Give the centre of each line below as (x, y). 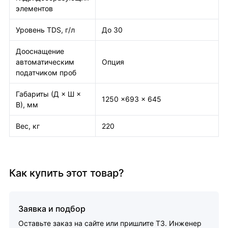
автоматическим (45, 62)
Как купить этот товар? (67, 173)
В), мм (27, 105)
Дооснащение (40, 51)
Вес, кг (28, 126)
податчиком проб (46, 73)
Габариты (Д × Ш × (48, 94)
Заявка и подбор (52, 209)
